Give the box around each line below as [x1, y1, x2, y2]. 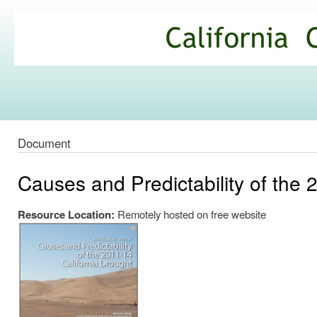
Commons [18, 55, 99, 81]
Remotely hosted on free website [117, 207, 266, 222]
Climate [18, 38, 79, 63]
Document [18, 134, 71, 152]
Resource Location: [18, 207, 117, 223]
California [18, 20, 93, 45]
